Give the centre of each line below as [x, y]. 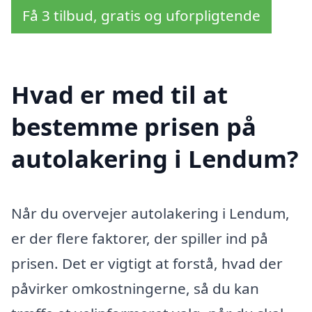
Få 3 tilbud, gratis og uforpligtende [141, 16]
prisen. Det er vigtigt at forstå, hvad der [147, 263]
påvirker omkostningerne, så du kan [135, 288]
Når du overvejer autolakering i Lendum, [150, 213]
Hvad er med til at [119, 94]
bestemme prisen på [134, 126]
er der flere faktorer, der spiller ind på [140, 238]
